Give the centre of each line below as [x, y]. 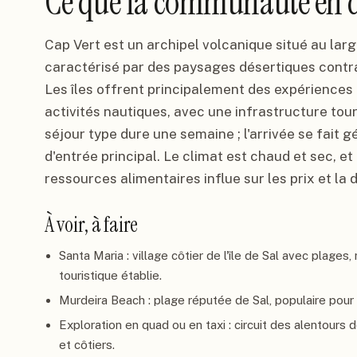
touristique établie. [110, 275]
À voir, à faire [92, 225]
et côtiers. [87, 345]
